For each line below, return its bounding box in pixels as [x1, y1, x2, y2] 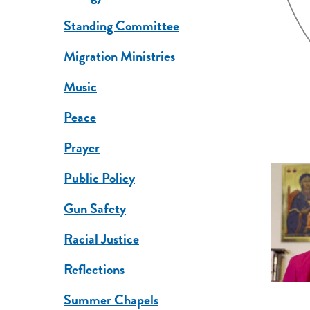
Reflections [63, 259, 125, 280]
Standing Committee [63, 15, 179, 37]
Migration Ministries [63, 46, 175, 67]
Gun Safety [63, 198, 126, 219]
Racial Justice [63, 228, 139, 250]
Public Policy [63, 167, 135, 189]
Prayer [63, 137, 100, 158]
